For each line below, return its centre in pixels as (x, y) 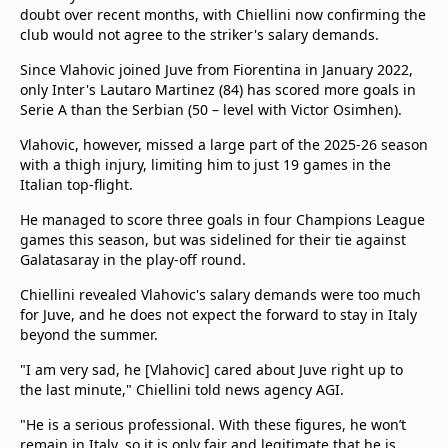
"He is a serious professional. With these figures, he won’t (213, 424)
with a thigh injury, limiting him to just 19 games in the (205, 164)
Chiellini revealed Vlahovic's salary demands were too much (220, 294)
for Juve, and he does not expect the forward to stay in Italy (218, 314)
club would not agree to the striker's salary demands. (199, 34)
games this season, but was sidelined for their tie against (213, 239)
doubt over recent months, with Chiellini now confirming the (223, 14)
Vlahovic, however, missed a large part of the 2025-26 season (224, 144)
